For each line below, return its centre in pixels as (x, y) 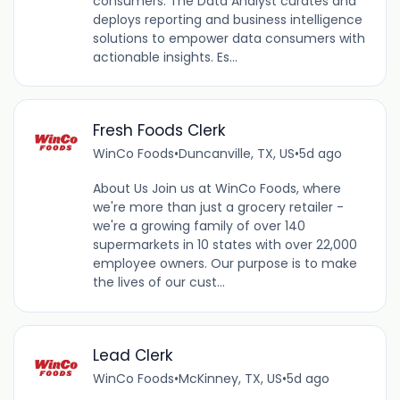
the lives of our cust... (158, 282)
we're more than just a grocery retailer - (218, 207)
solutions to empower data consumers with (229, 38)
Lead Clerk (133, 356)
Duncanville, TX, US (236, 153)
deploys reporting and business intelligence (227, 19)
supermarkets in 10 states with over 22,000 (225, 244)
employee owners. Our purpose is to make (225, 263)
